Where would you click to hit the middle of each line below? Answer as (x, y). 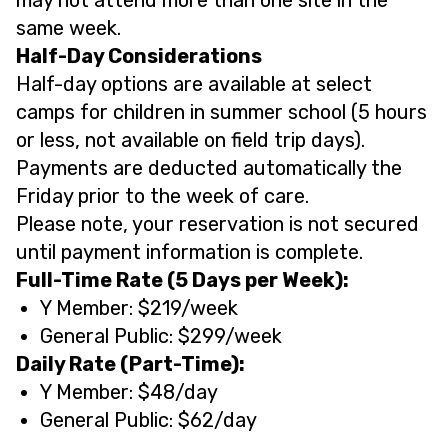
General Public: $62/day (148, 419)
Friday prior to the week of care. (162, 195)
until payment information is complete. (189, 251)
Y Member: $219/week (139, 307)
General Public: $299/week (161, 335)
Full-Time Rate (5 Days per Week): (182, 279)
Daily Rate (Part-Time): (130, 363)
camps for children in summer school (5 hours (221, 111)
